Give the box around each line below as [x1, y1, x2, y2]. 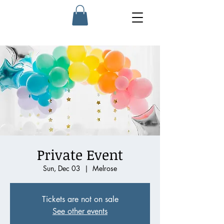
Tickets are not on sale [41, 193, 118, 204]
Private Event [37, 144, 123, 164]
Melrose [92, 163, 117, 173]
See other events [52, 205, 107, 216]
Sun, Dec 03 [43, 163, 80, 173]
